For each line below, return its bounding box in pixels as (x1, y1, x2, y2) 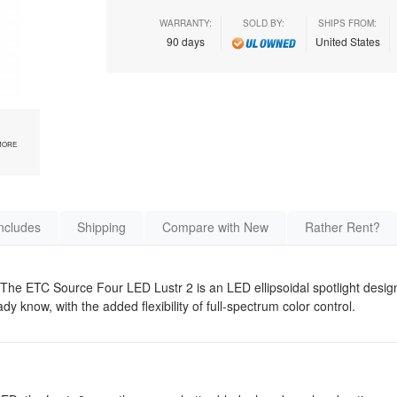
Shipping (77, 218, 126, 236)
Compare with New (162, 218, 269, 236)
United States (315, 34, 380, 49)
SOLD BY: (242, 17, 284, 29)
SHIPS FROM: (318, 17, 377, 29)
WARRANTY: (159, 17, 212, 29)
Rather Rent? (305, 218, 380, 236)
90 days (166, 34, 205, 49)
